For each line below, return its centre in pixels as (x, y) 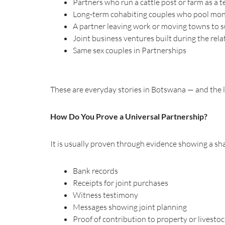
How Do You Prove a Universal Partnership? (129, 116)
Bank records (95, 171)
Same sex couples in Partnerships (130, 50)
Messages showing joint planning (130, 207)
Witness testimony (105, 195)
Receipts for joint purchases (121, 183)
